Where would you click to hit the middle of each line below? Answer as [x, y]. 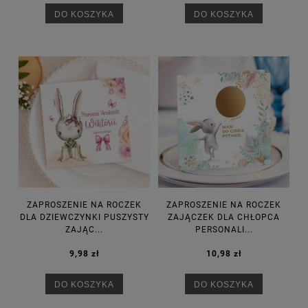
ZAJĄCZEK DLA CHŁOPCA [224, 217]
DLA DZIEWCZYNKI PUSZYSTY [84, 217]
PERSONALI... [224, 229]
